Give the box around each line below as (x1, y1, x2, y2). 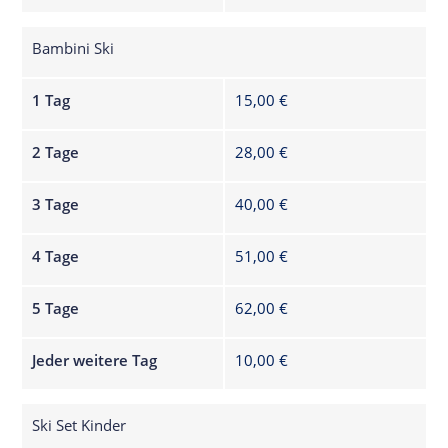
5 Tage (32, 297, 80, 318)
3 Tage (32, 193, 80, 214)
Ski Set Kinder (32, 414, 127, 435)
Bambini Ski (32, 37, 115, 58)
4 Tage (32, 245, 80, 266)
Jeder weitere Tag (32, 349, 158, 370)
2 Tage (32, 141, 80, 162)
